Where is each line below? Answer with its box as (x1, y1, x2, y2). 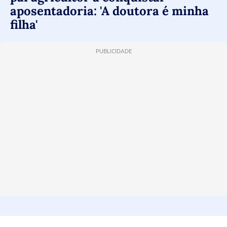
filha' (10, 17, 38, 32)
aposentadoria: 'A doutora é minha (10, 3, 209, 19)
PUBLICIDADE (95, 48, 132, 55)
